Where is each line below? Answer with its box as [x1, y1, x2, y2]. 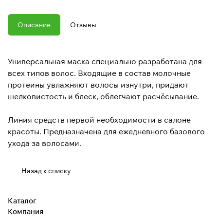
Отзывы [70, 20, 96, 29]
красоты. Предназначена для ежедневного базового [8, 126, 205, 136]
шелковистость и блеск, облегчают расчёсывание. [8, 91, 199, 101]
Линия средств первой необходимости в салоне [8, 114, 191, 125]
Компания [8, 207, 43, 216]
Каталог [8, 196, 36, 205]
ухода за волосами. [8, 138, 81, 148]
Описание [18, 20, 51, 29]
